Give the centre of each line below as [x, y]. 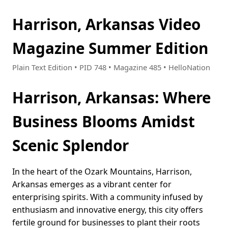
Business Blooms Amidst [104, 122]
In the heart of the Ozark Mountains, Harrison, [102, 172]
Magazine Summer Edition [110, 48]
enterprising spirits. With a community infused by [107, 197]
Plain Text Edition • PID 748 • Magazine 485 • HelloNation [111, 67]
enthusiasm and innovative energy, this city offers [108, 210]
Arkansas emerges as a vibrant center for [92, 184]
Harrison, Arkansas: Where [111, 98]
